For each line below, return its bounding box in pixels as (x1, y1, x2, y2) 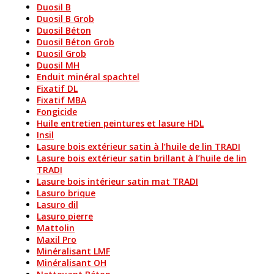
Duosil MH (37, 59, 80, 71)
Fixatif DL (37, 83, 78, 94)
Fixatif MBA (37, 94, 86, 106)
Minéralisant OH (37, 257, 106, 268)
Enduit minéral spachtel (37, 71, 139, 83)
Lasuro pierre (37, 210, 93, 222)
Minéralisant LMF (37, 245, 110, 257)
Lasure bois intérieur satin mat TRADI (37, 176, 198, 187)
